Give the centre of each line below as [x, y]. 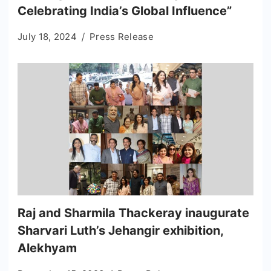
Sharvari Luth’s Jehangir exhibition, [120, 230]
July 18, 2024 [47, 36]
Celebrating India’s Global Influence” [125, 11]
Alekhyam [47, 248]
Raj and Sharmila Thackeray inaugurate [133, 213]
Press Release [121, 36]
